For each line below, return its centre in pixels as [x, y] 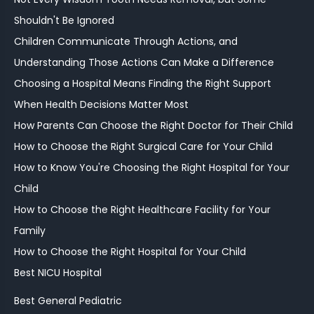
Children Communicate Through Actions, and [126, 41]
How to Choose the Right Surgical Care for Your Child [143, 146]
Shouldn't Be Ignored [64, 20]
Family [30, 230]
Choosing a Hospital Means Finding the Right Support [143, 83]
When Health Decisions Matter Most [101, 104]
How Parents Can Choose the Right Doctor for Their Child [153, 125]
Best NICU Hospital [58, 272]
